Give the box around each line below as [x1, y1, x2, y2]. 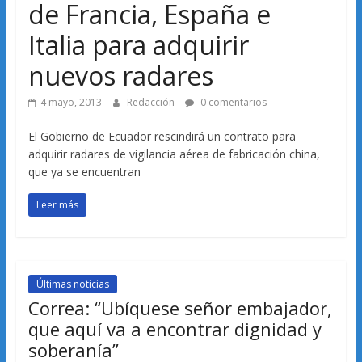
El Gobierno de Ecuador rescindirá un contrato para [27, 128, 296, 145]
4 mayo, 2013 [40, 95, 102, 110]
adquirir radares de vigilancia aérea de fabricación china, [27, 146, 320, 162]
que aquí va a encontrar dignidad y [27, 317, 322, 342]
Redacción [126, 95, 177, 110]
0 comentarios [197, 95, 267, 110]
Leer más [36, 198, 78, 213]
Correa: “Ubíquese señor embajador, [27, 296, 332, 321]
